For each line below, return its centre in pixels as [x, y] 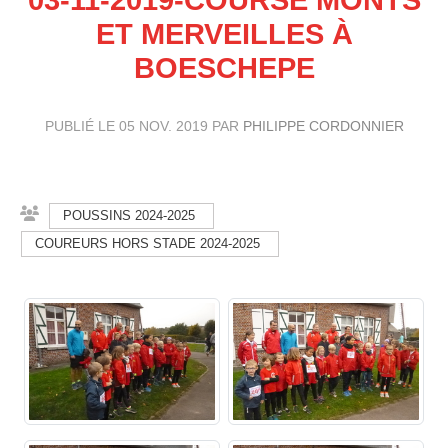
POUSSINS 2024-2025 [129, 215]
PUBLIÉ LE [81, 125]
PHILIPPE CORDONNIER [323, 125]
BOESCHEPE [224, 67]
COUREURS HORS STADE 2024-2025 [147, 243]
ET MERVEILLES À [224, 33]
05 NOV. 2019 [163, 125]
